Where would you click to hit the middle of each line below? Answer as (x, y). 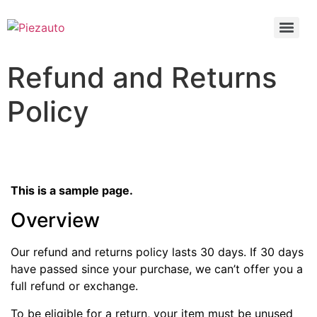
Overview (55, 220)
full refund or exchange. (74, 286)
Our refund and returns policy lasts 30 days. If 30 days (157, 252)
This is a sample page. (72, 190)
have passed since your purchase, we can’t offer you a (157, 269)
